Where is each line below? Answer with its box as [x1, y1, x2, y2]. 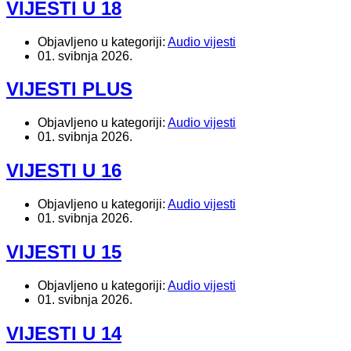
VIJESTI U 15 [6, 241, 121, 263]
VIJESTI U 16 [6, 160, 121, 182]
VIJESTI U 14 [6, 322, 121, 344]
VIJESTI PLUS [6, 78, 132, 100]
